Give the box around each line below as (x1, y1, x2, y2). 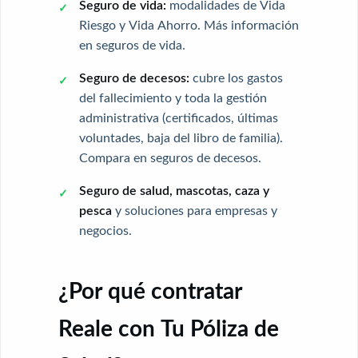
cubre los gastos (189, 71, 283, 85)
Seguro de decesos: (78, 71, 189, 85)
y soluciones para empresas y (111, 204, 277, 217)
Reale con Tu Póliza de (58, 317, 279, 340)
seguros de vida (95, 38, 182, 52)
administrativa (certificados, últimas (78, 111, 278, 125)
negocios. (78, 224, 132, 237)
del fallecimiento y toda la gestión (78, 91, 267, 105)
